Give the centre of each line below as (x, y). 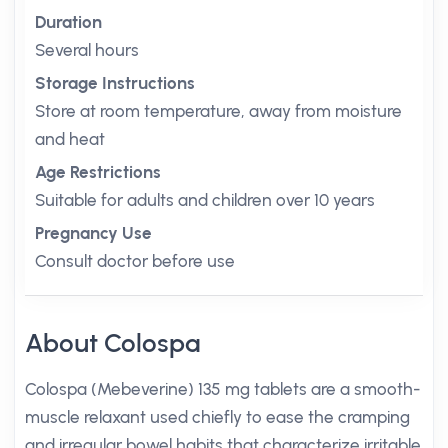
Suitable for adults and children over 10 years (205, 200)
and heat (70, 139)
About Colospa (112, 343)
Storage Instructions (115, 83)
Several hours (87, 50)
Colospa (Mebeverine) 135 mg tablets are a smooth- (222, 389)
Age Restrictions (98, 172)
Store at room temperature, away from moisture (218, 111)
